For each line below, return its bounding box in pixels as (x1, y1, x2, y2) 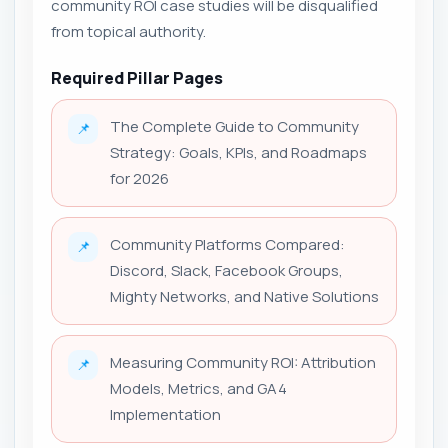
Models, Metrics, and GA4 (110, 378, 287, 399)
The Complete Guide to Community (110, 116, 359, 137)
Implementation (110, 404, 221, 425)
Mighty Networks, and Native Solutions (110, 286, 379, 307)
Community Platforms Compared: (110, 234, 345, 255)
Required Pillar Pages (51, 67, 223, 89)
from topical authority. (51, 21, 206, 42)
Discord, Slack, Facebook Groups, (110, 260, 343, 281)
